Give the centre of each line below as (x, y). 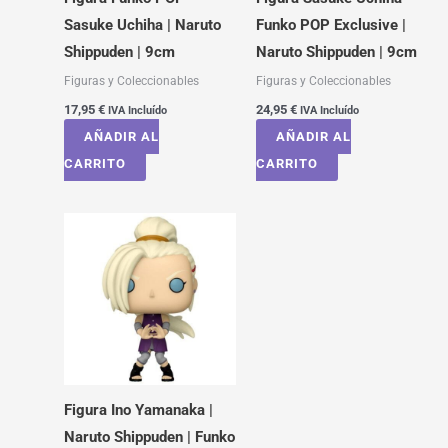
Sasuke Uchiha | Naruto (142, 25)
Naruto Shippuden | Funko (149, 436)
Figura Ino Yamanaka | (138, 409)
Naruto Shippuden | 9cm (336, 52)
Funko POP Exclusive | (330, 25)
